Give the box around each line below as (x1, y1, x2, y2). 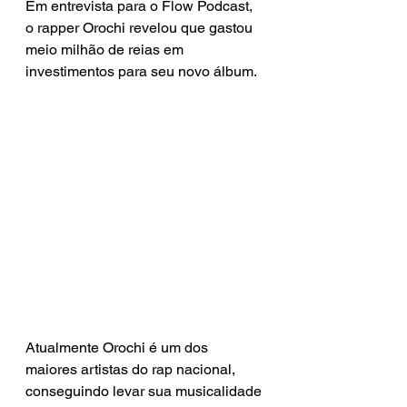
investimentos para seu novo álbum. (25, 62, 260, 80)
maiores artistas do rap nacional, (25, 360, 239, 378)
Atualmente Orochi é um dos (25, 338, 212, 356)
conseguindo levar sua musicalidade (25, 382, 265, 400)
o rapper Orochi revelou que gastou (25, 18, 256, 36)
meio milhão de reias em (25, 40, 187, 58)
